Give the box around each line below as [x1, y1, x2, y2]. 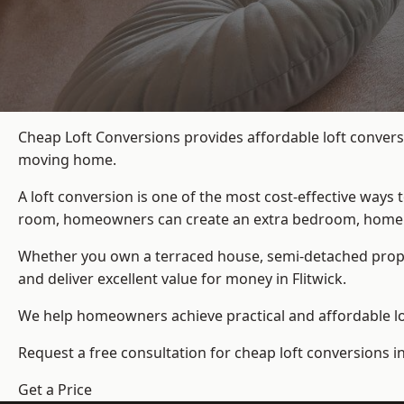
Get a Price [18, 380, 92, 400]
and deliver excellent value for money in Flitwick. [18, 269, 346, 289]
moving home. [18, 150, 116, 170]
